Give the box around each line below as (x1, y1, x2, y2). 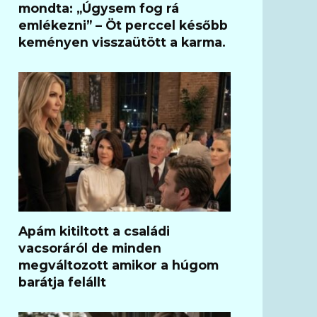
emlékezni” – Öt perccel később (18, 17, 228, 33)
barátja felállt (18, 274, 106, 289)
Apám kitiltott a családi (18, 223, 170, 238)
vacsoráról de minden (18, 240, 161, 255)
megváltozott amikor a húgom (18, 257, 219, 272)
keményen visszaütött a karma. (18, 34, 226, 50)
